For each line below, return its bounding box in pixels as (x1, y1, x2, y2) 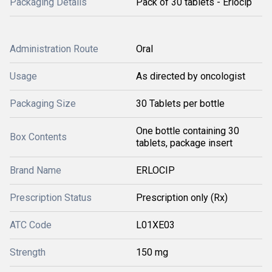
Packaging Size (10, 98, 76, 109)
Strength (10, 246, 46, 258)
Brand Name (10, 165, 61, 176)
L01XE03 (136, 219, 175, 231)
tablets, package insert (136, 137, 233, 149)
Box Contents (10, 131, 67, 143)
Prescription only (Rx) (136, 192, 228, 203)
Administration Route (10, 43, 98, 55)
